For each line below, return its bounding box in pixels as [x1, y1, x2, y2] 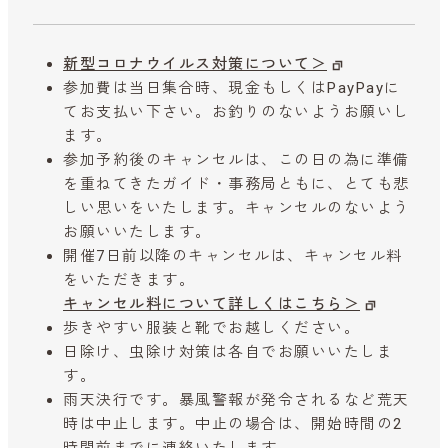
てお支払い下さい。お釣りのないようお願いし [63, 103, 410, 122]
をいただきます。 [63, 271, 195, 290]
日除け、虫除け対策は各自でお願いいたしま [63, 343, 393, 362]
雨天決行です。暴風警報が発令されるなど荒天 [63, 391, 410, 410]
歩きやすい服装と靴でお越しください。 [63, 319, 360, 338]
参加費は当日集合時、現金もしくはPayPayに [63, 79, 401, 98]
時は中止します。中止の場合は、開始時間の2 [63, 415, 403, 434]
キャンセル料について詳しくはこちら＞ [63, 295, 360, 314]
